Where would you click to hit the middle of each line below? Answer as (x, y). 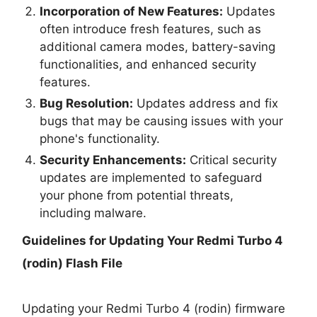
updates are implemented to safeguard (151, 177)
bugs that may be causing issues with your (162, 121)
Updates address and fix (206, 103)
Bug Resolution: (87, 103)
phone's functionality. (100, 138)
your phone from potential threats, (137, 195)
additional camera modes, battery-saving (158, 46)
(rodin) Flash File (73, 263)
